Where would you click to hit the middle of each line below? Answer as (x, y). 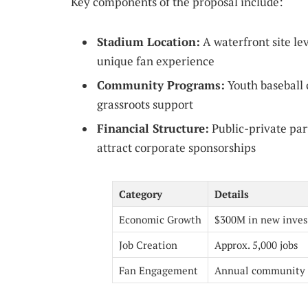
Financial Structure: (153, 129)
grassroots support (145, 104)
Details (232, 194)
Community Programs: (161, 85)
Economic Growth (160, 220)
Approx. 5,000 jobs (256, 245)
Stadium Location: (148, 42)
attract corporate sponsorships (176, 148)
